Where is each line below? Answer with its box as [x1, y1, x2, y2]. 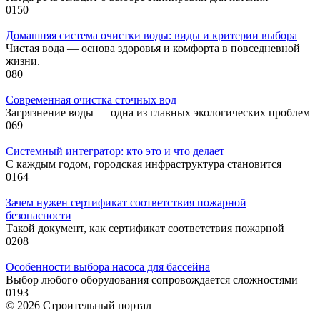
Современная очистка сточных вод [6, 93, 176, 106]
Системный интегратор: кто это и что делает [6, 144, 224, 157]
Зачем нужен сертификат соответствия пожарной [6, 196, 246, 209]
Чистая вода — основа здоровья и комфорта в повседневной [6, 41, 300, 54]
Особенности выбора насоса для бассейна [6, 260, 210, 273]
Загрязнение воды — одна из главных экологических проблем [6, 106, 310, 119]
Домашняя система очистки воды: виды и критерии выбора [6, 29, 297, 41]
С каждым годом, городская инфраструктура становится [6, 157, 281, 170]
